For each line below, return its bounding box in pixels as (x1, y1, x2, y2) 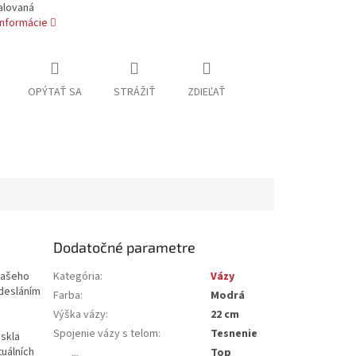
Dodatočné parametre (53, 238, 196, 256)
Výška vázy (53, 306, 106, 323)
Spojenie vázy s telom (53, 325, 159, 342)
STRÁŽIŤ (113, 84, 156, 101)
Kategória (53, 268, 101, 284)
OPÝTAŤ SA (27, 84, 82, 101)
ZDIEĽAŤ (187, 84, 226, 101)
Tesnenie (211, 325, 258, 342)
